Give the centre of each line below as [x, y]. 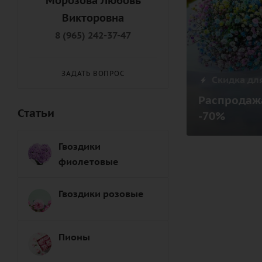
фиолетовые [89, 161]
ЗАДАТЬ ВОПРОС [93, 73]
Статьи [36, 113]
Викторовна [93, 18]
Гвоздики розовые [101, 194]
